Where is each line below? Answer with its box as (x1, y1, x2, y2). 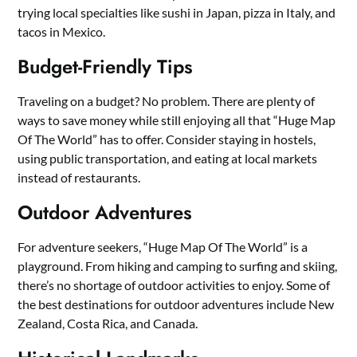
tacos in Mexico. (18, 24, 106, 40)
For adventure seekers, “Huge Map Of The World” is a (18, 239, 308, 255)
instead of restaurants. (18, 170, 141, 186)
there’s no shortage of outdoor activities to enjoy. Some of (18, 277, 331, 293)
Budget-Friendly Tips (18, 53, 194, 81)
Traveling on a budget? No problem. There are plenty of (18, 93, 316, 109)
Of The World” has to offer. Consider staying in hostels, (18, 131, 316, 147)
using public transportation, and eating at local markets (18, 151, 318, 167)
